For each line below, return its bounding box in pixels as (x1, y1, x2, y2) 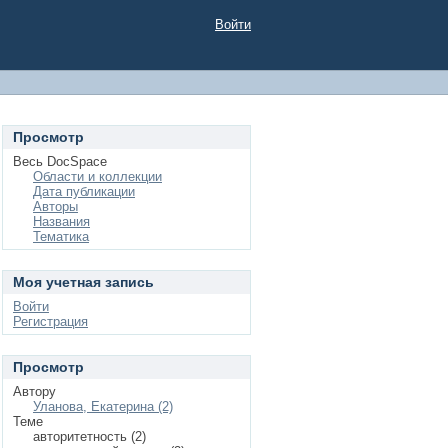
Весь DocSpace (13, 154, 107, 169)
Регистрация (13, 314, 88, 329)
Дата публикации (33, 184, 135, 199)
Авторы (33, 199, 78, 214)
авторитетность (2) (33, 429, 146, 444)
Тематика (33, 229, 89, 244)
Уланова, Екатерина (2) (33, 399, 173, 414)
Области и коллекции (33, 169, 162, 184)
